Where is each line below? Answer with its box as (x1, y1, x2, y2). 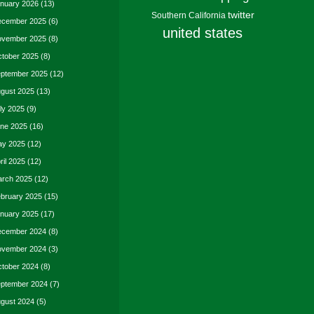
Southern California (151, 11, 226, 20)
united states (163, 25, 243, 41)
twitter (227, 10, 254, 20)
